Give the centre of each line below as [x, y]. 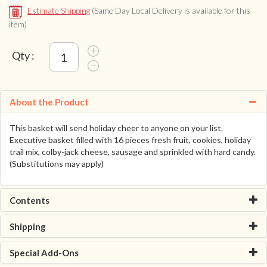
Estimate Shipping [59, 11]
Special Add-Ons [44, 252]
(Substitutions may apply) [57, 163]
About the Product [49, 102]
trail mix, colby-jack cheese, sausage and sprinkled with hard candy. [133, 151]
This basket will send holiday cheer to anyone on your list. [116, 128]
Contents [30, 200]
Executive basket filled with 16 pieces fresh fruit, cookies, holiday [130, 139]
